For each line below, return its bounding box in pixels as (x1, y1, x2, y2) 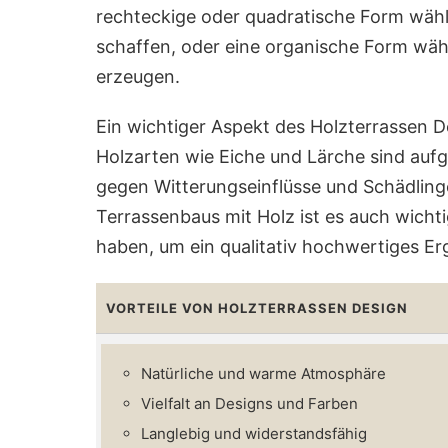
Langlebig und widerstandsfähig (141, 423, 367, 443)
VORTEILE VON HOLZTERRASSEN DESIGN (106, 299, 408, 316)
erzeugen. (96, 65, 180, 87)
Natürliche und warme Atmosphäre (141, 363, 386, 383)
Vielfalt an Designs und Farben (141, 393, 358, 413)
